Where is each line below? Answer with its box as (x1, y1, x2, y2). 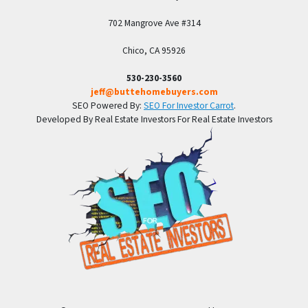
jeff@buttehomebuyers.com (90, 85, 218, 99)
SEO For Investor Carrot (144, 99, 234, 113)
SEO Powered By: (72, 99, 144, 113)
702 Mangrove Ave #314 (107, 16, 201, 30)
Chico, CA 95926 (122, 44, 186, 58)
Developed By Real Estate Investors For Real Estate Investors (36, 113, 272, 126)
